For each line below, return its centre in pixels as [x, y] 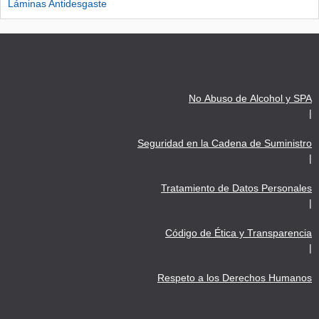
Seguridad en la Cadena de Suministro [225, 143]
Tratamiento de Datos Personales [236, 188]
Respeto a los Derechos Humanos [235, 277]
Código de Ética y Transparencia [239, 232]
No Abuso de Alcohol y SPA [250, 98]
